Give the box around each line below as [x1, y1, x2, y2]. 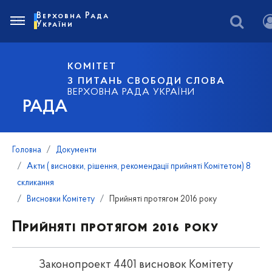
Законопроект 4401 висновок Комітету [39, 259, 233, 271]
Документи [56, 146, 97, 155]
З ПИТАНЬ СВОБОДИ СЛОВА [67, 76, 226, 86]
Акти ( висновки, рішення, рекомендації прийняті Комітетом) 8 [27, 162, 251, 171]
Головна [12, 146, 41, 155]
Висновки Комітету [27, 195, 95, 204]
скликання [17, 178, 54, 188]
